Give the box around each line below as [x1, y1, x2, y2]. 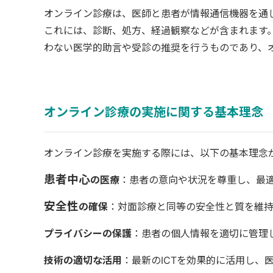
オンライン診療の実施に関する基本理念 [44, 105, 263, 120]
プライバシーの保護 [44, 227, 132, 240]
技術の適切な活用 [44, 254, 122, 267]
